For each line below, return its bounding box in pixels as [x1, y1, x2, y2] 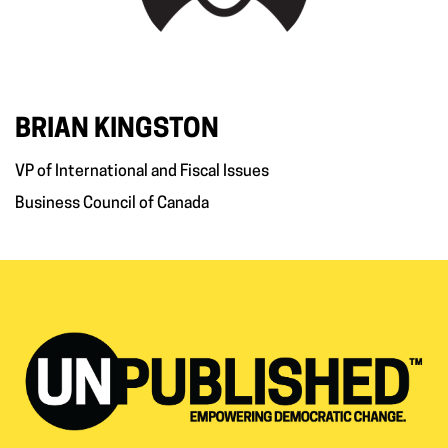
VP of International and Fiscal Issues [15, 164, 269, 180]
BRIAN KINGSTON [15, 117, 219, 144]
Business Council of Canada [15, 196, 209, 212]
